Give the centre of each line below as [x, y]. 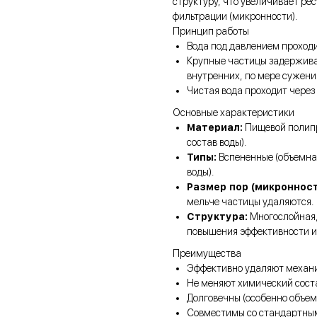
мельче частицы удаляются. [250, 202]
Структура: [217, 217]
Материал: [215, 128]
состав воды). [217, 143]
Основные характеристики [234, 113]
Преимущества [207, 254]
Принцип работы [211, 31]
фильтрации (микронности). [236, 17]
